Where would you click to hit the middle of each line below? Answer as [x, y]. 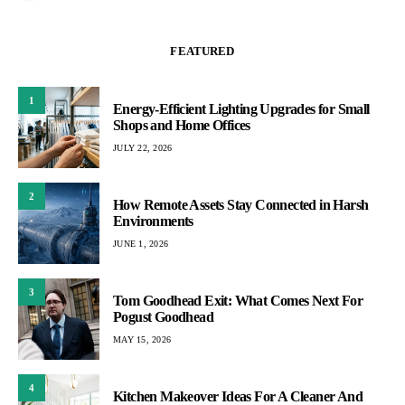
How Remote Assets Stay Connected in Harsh [241, 204]
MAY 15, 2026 [142, 339]
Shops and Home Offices [182, 125]
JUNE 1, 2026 [141, 243]
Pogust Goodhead [164, 316]
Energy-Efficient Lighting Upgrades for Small [241, 108]
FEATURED [202, 51]
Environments [153, 221]
